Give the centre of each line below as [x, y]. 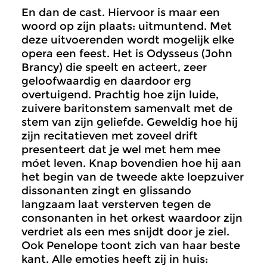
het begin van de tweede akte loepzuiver [133, 177]
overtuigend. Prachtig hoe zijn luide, [120, 95]
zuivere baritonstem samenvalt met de [127, 109]
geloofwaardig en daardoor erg [106, 81]
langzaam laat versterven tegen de [116, 205]
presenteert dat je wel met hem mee [121, 150]
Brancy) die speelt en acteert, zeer [114, 68]
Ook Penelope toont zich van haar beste [131, 246]
